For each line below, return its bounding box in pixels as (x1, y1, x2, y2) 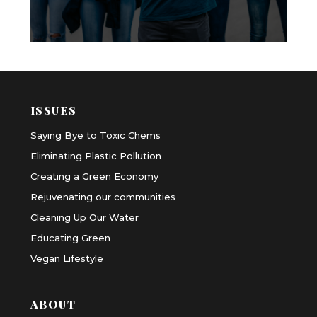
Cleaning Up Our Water (30, 211, 139, 223)
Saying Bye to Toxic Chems (30, 129, 161, 141)
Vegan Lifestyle (30, 252, 103, 264)
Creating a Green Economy (30, 170, 158, 182)
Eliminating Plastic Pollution (30, 149, 161, 161)
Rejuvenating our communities (30, 190, 175, 202)
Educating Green (30, 231, 110, 243)
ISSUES (30, 102, 77, 117)
